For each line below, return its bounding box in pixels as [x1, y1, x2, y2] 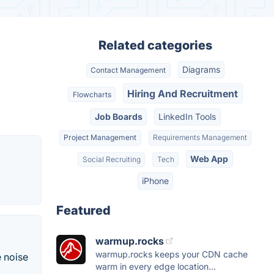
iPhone [142, 176, 169, 187]
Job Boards [94, 111, 143, 122]
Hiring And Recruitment [127, 87, 239, 100]
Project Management [64, 133, 137, 143]
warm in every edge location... [95, 261, 216, 272]
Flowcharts [72, 89, 111, 99]
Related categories [98, 38, 212, 53]
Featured [56, 203, 111, 218]
